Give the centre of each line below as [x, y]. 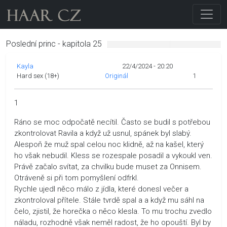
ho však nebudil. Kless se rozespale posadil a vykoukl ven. [113, 155]
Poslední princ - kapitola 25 [54, 44]
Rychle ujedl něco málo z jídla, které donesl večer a [101, 189]
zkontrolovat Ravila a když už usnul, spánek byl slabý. [103, 133]
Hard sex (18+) [38, 75]
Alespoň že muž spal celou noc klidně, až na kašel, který [109, 144]
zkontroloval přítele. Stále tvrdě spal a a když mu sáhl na [109, 200]
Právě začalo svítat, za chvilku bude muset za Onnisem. [108, 166]
